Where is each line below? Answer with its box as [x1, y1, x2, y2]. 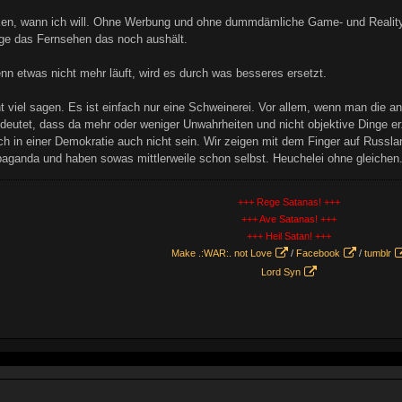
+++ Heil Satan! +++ [247, 231, 331, 241]
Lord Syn [261, 267, 301, 277]
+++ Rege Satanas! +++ [238, 197, 340, 207]
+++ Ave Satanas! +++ [241, 214, 336, 224]
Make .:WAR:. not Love [170, 248, 272, 258]
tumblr [363, 248, 391, 258]
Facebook [293, 248, 340, 258]
